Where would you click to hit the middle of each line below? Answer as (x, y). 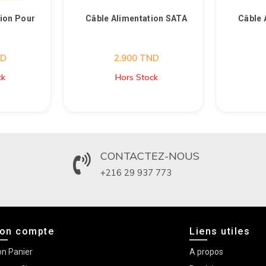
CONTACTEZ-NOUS (150, 156)
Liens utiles (220, 231)
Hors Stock (136, 77)
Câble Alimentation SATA (136, 18)
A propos (206, 252)
